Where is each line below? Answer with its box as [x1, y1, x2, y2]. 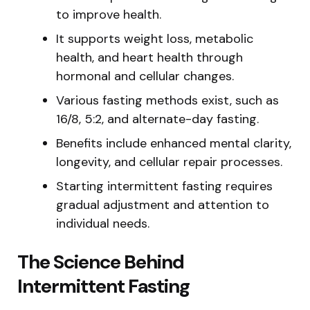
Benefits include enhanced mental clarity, [56, 134, 291, 152]
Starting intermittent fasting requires [56, 177, 273, 194]
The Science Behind [17, 248, 184, 275]
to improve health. [56, 6, 161, 23]
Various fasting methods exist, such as [56, 91, 279, 109]
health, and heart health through [56, 48, 243, 66]
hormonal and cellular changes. [56, 67, 234, 84]
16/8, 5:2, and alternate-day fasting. [56, 110, 259, 127]
